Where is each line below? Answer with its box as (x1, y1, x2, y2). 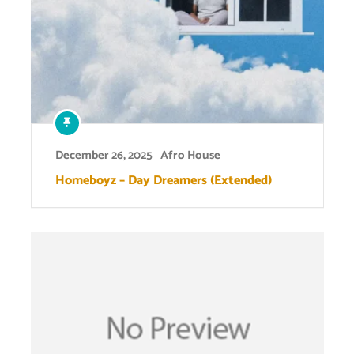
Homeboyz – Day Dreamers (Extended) (55, 169, 272, 191)
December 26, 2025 (55, 145, 153, 165)
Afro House (160, 145, 220, 165)
